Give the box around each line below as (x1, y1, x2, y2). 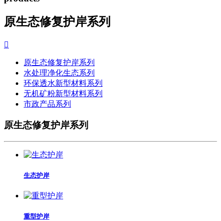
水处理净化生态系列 (24, 69, 95, 77)
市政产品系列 (24, 100, 71, 109)
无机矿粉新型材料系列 (24, 89, 103, 98)
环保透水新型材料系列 (24, 79, 103, 88)
